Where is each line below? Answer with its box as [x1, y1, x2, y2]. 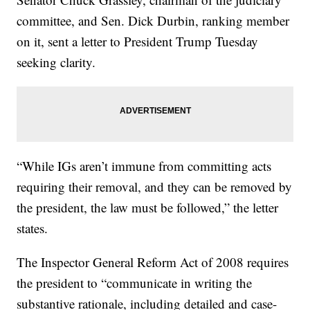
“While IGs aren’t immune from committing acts [17, 157, 272, 175]
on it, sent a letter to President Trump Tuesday [17, 33, 259, 51]
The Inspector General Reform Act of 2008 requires [17, 253, 289, 271]
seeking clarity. [17, 53, 96, 71]
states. [17, 219, 48, 237]
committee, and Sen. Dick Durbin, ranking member [17, 12, 290, 30]
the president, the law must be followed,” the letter [17, 199, 279, 217]
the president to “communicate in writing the [17, 274, 253, 292]
